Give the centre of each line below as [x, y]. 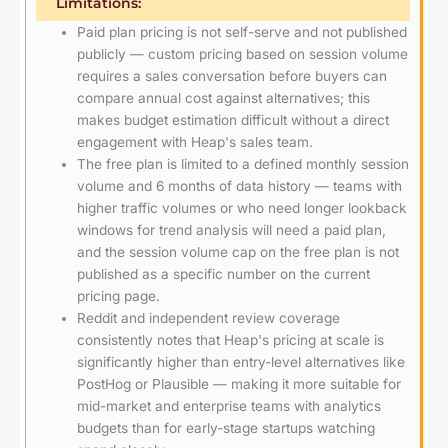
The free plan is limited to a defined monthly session [243, 163]
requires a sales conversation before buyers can [232, 75]
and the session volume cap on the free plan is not [238, 251]
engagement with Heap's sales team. [195, 141]
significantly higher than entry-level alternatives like [241, 361]
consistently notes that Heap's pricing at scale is [231, 339]
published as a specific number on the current [224, 273]
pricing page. [119, 295]
